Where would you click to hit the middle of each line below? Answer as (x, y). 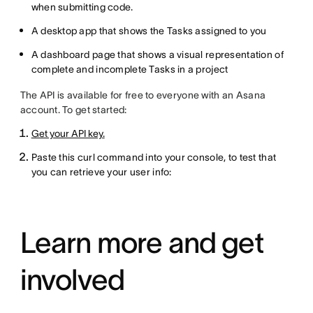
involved (72, 280)
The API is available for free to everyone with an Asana (143, 95)
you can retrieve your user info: (101, 172)
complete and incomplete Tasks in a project (130, 70)
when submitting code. (82, 7)
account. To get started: (73, 110)
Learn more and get (141, 243)
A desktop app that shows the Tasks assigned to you (149, 31)
